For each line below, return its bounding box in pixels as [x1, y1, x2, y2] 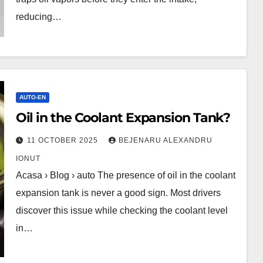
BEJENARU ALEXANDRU [118, 136, 213, 144]
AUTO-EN [19, 93, 46, 100]
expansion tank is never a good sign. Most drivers [15, 187, 221, 198]
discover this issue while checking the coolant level [15, 205, 228, 215]
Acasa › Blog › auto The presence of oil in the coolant [15, 170, 235, 180]
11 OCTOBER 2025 [26, 136, 100, 144]
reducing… [15, 12, 62, 22]
